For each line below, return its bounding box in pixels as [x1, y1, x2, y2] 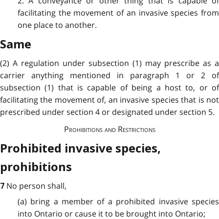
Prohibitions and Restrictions [64, 124, 155, 134]
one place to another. [17, 20, 97, 31]
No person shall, [6, 180, 66, 191]
